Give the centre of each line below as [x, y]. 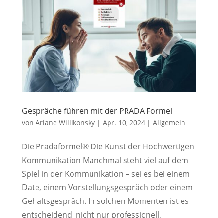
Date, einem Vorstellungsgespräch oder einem [107, 188]
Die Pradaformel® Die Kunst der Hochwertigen [108, 147]
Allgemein [169, 123]
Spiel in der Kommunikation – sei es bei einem [106, 174]
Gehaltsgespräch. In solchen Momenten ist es [105, 201]
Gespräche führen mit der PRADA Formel [97, 111]
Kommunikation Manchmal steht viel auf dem [105, 160]
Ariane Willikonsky [65, 123]
